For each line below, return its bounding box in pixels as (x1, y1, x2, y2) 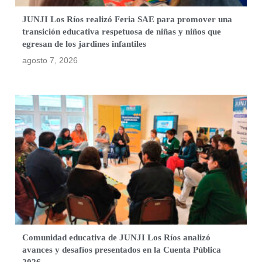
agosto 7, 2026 (22, 55, 78, 65)
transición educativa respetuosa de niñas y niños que (22, 26, 222, 36)
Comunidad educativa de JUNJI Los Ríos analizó (22, 233, 211, 243)
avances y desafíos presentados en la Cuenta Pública (22, 245, 222, 255)
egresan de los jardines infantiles (22, 39, 147, 49)
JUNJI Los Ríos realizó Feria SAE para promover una (22, 14, 233, 24)
